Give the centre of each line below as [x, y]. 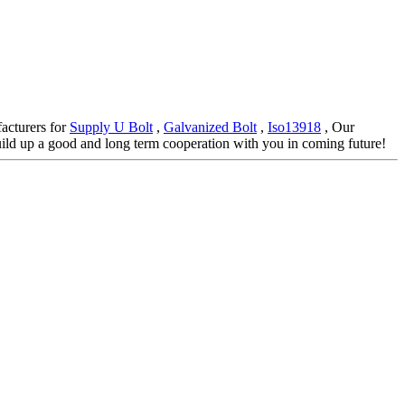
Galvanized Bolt [210, 127]
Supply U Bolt [111, 127]
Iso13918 [294, 127]
